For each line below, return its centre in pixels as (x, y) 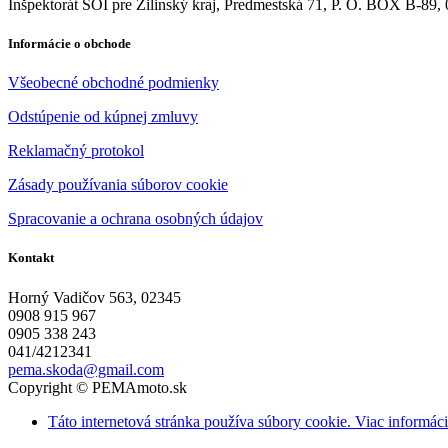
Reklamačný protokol (76, 151)
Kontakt (31, 258)
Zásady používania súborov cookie (118, 185)
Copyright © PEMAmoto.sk (97, 387)
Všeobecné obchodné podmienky (113, 83)
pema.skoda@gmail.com (86, 369)
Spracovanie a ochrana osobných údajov (135, 219)
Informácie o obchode (69, 44)
